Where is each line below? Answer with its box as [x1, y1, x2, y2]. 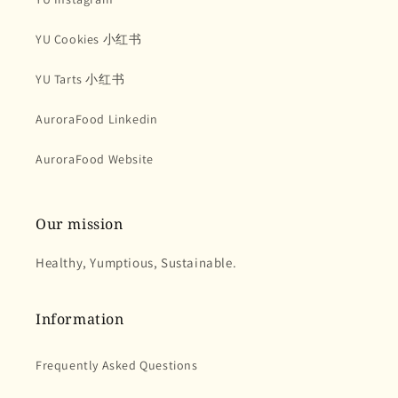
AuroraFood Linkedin [36, 111, 158, 128]
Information [36, 309, 124, 330]
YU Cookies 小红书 [36, 31, 142, 48]
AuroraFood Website [36, 151, 154, 168]
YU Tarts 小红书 [36, 71, 125, 88]
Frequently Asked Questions [36, 357, 198, 374]
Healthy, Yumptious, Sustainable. [36, 254, 237, 272]
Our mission [36, 214, 123, 235]
